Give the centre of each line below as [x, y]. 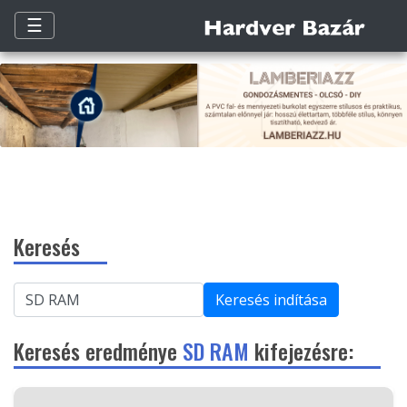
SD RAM [216, 351]
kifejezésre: [301, 351]
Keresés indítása [271, 300]
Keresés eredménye [98, 351]
